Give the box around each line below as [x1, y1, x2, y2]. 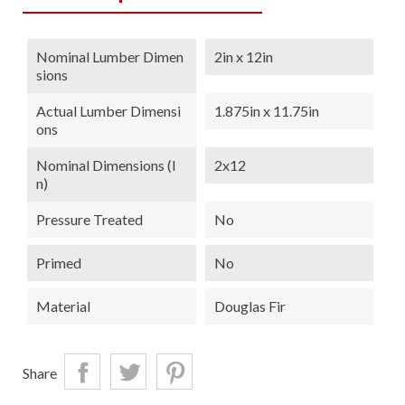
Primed [36, 254, 81, 272]
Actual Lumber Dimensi [36, 102, 181, 120]
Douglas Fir [213, 297, 286, 316]
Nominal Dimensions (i [36, 156, 176, 174]
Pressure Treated [36, 211, 143, 229]
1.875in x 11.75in [213, 102, 319, 120]
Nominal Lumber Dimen [36, 48, 184, 66]
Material [36, 297, 90, 316]
